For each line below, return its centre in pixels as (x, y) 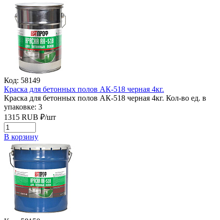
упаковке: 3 (23, 107)
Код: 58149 (22, 80)
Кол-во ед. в (186, 98)
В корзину (21, 137)
